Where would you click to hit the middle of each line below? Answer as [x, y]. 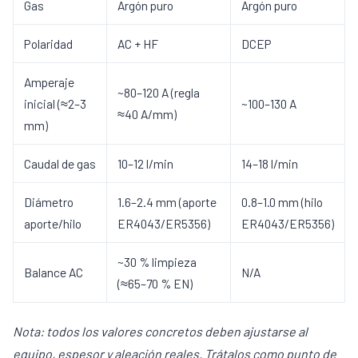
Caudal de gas [60, 163]
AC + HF [138, 44]
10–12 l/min [145, 163]
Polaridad [48, 44]
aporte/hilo [53, 223]
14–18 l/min [270, 163]
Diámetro [49, 202]
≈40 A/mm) [147, 114]
